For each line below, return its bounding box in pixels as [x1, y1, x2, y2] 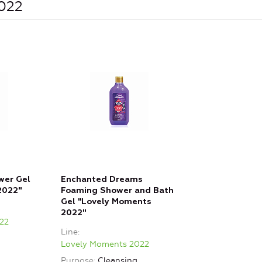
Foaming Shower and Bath [61, 187, 174, 195]
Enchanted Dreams [61, 175, 143, 184]
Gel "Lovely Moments [61, 198, 151, 206]
